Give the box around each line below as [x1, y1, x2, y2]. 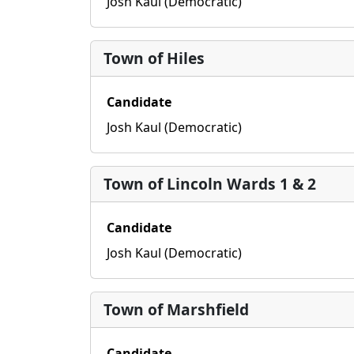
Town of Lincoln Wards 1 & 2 [104, 173, 316, 194]
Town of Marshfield [104, 299, 249, 320]
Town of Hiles [104, 47, 205, 69]
